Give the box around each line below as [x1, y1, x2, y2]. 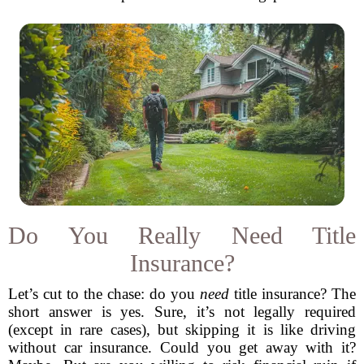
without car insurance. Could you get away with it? [8, 339, 356, 356]
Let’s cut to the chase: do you [8, 285, 200, 302]
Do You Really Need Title [8, 222, 356, 249]
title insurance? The [229, 285, 356, 302]
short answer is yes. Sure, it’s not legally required [8, 303, 356, 320]
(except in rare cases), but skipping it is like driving [8, 321, 356, 338]
